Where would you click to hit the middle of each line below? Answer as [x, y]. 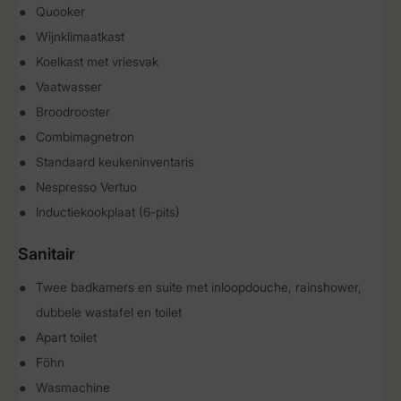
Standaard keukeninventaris [115, 162]
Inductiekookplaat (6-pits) [108, 212]
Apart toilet [66, 337]
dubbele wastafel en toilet [109, 312]
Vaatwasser [69, 86]
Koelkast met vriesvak [97, 61]
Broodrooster [73, 111]
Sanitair [47, 254]
